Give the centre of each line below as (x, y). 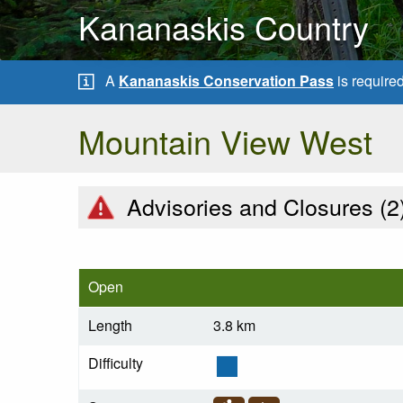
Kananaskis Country (224, 26)
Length (110, 326)
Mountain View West (225, 140)
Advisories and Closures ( (254, 206)
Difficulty (116, 363)
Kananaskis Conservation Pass (226, 80)
